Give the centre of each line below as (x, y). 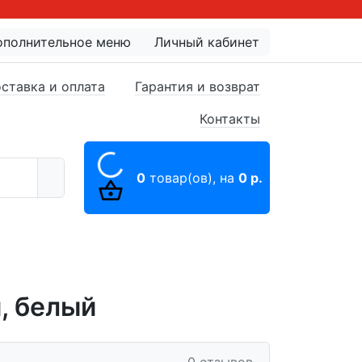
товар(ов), (183, 178)
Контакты (230, 118)
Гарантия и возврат (198, 86)
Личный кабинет (207, 42)
